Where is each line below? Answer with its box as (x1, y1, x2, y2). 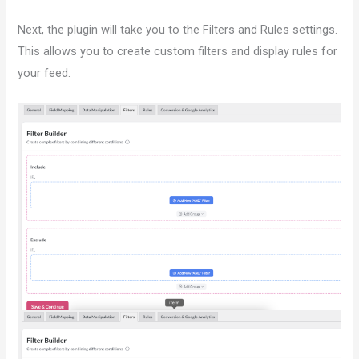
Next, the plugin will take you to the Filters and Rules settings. (18, 22, 338, 38)
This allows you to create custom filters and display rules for (18, 44, 338, 59)
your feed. (18, 66, 71, 81)
